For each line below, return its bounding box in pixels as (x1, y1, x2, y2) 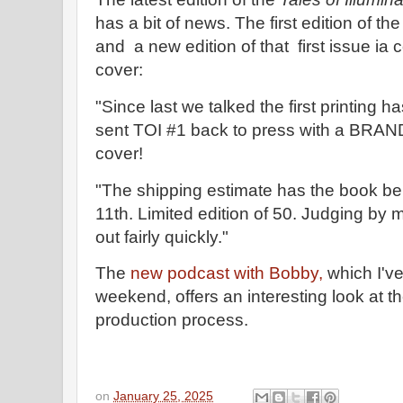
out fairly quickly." (95, 227, 228, 246)
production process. (95, 310, 253, 330)
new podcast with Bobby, (126, 264, 323, 283)
